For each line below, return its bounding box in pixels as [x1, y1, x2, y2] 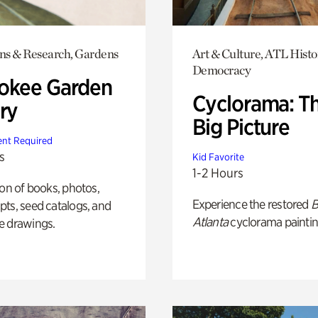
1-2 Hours [192, 165, 243, 180]
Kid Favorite [192, 150, 244, 163]
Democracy [192, 62, 251, 77]
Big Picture [192, 113, 290, 141]
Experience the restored [192, 196, 311, 212]
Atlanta [192, 214, 229, 229]
